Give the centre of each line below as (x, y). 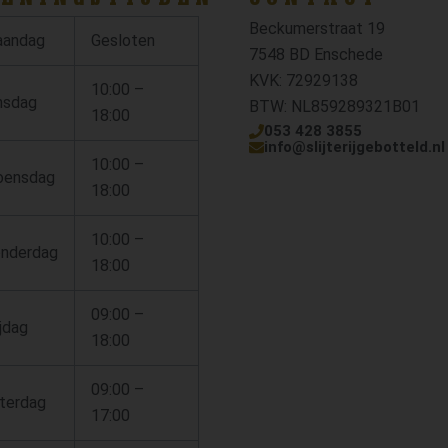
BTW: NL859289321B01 (334, 107)
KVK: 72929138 (303, 81)
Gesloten (123, 41)
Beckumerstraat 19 (317, 29)
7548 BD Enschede (316, 55)
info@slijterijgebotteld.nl (354, 147)
